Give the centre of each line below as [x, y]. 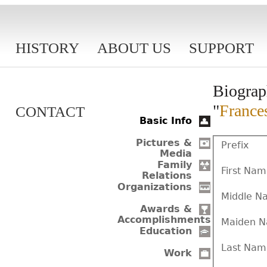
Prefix [235, 145]
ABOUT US [134, 48]
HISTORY [47, 48]
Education [166, 231]
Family [175, 165]
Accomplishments [164, 220]
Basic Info [166, 121]
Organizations [155, 187]
